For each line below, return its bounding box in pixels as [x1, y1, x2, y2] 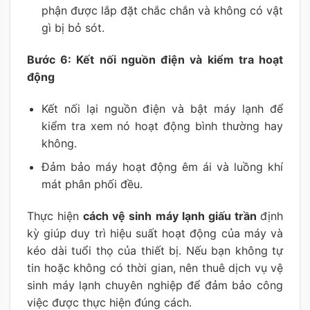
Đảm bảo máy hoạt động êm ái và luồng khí [41, 160, 283, 174]
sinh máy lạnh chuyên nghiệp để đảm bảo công [27, 278, 283, 293]
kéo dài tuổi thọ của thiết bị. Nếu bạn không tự [27, 244, 283, 258]
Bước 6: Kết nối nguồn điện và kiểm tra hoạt [27, 52, 283, 66]
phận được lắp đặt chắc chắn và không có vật [41, 3, 283, 18]
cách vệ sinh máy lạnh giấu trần [83, 209, 261, 224]
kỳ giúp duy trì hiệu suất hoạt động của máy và [27, 226, 283, 241]
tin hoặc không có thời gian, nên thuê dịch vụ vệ [27, 261, 283, 275]
